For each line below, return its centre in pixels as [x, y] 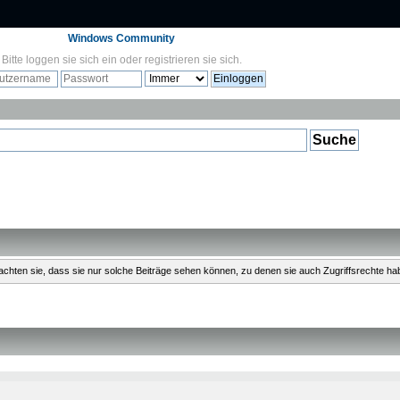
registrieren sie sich [192, 60]
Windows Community [121, 38]
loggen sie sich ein [71, 60]
